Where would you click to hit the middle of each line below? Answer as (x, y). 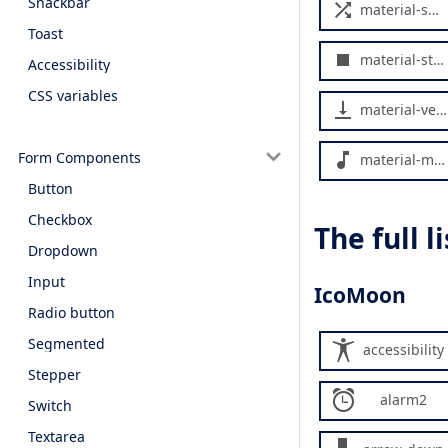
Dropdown (63, 250)
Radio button (71, 312)
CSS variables (73, 96)
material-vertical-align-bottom (398, 109)
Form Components (79, 157)
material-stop (396, 59)
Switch (50, 405)
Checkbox (60, 219)
